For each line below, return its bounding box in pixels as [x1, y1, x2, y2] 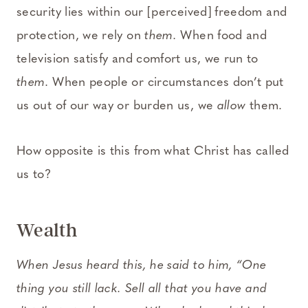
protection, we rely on [16, 29, 145, 43]
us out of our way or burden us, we [16, 99, 217, 113]
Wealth [16, 219, 78, 241]
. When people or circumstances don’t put [45, 76, 284, 89]
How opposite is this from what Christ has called [16, 144, 289, 158]
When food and [177, 29, 267, 43]
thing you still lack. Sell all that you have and [16, 282, 267, 296]
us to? [16, 168, 52, 181]
